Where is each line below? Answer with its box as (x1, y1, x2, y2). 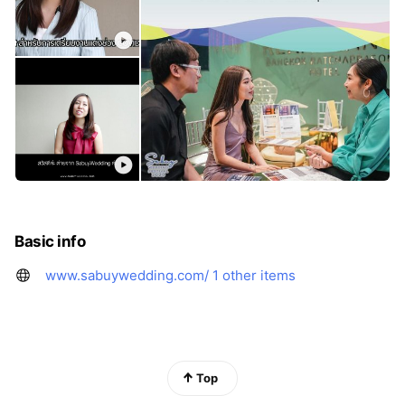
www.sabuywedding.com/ (45, 267, 209, 285)
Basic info (14, 232, 86, 251)
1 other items (212, 267, 296, 285)
